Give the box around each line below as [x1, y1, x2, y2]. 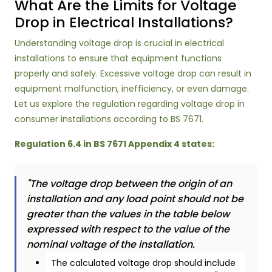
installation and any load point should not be [27, 192, 243, 206]
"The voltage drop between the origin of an [27, 177, 232, 191]
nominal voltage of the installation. [27, 237, 195, 251]
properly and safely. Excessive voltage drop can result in [15, 67, 251, 80]
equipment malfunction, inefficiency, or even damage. [15, 83, 249, 95]
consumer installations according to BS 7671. [15, 113, 203, 125]
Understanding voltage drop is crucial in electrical [15, 37, 224, 49]
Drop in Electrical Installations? [15, 12, 233, 32]
